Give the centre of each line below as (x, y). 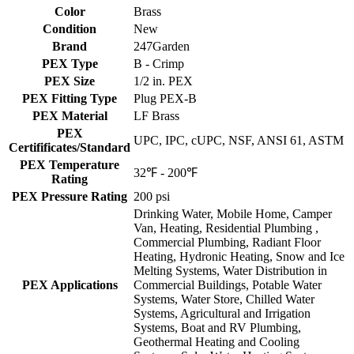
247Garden (162, 46)
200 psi (152, 196)
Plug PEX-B (165, 98)
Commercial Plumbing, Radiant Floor (227, 242)
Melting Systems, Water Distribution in (230, 270)
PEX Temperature (70, 164)
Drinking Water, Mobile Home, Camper (233, 213)
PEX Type (70, 63)
